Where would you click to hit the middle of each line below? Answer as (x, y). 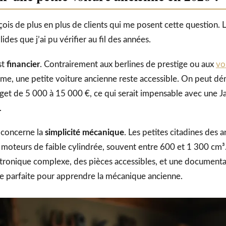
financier (23, 64)
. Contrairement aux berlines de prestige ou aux (128, 64)
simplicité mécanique (84, 132)
